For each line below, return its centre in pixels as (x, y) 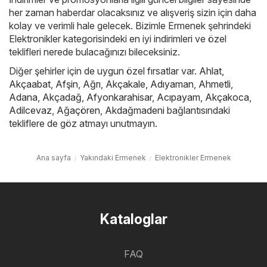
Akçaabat (30, 84)
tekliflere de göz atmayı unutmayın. (83, 124)
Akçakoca (227, 97)
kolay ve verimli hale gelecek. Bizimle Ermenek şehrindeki (130, 26)
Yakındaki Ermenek (113, 158)
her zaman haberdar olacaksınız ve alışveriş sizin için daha (133, 13)
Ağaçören (78, 111)
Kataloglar (133, 220)
